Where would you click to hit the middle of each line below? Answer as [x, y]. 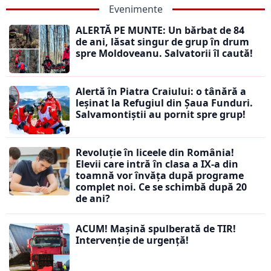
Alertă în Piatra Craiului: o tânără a [161, 92]
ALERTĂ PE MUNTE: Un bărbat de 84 [160, 31]
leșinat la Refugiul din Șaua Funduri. [164, 103]
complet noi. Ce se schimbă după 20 [161, 187]
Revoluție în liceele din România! [155, 153]
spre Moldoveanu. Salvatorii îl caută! [164, 54]
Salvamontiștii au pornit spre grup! [161, 115]
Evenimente [135, 9]
